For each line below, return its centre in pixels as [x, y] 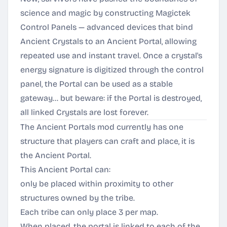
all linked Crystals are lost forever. [84, 112]
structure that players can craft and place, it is [107, 141]
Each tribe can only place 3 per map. [89, 212]
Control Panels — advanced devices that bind [107, 27]
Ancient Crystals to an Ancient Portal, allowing [108, 41]
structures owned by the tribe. [78, 198]
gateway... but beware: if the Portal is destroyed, [111, 98]
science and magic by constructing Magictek [105, 13]
